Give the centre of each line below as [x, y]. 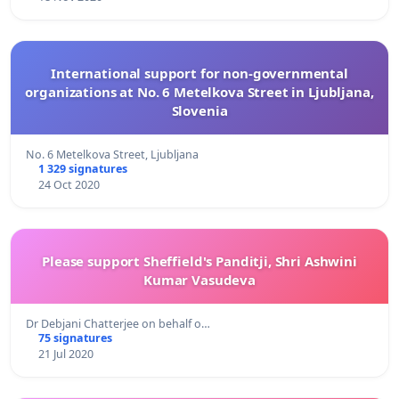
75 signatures [75, 338]
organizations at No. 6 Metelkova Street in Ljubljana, [199, 91]
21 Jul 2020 [65, 354]
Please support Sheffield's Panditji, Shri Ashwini [199, 261]
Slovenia [199, 110]
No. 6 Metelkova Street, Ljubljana [112, 154]
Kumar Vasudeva [199, 279]
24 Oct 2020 [69, 184]
